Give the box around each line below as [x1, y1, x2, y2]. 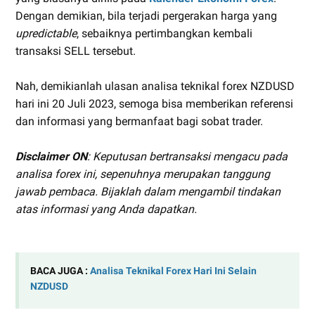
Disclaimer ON [15, 149, 87, 163]
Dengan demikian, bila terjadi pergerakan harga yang [15, 8, 277, 22]
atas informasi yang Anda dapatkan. [15, 202, 197, 216]
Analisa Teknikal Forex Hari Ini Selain [90, 264, 257, 277]
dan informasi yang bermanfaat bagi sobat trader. [15, 114, 263, 128]
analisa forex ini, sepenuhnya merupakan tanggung [15, 167, 270, 181]
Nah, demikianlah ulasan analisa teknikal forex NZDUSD [15, 79, 295, 93]
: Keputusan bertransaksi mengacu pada [87, 149, 288, 163]
